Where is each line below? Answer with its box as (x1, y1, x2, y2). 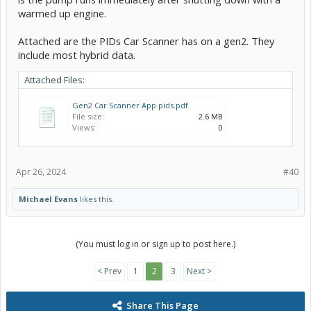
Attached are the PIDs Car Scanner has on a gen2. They (18, 33, 274, 48)
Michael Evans (19, 193, 78, 204)
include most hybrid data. (18, 47, 135, 62)
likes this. (78, 193, 114, 204)
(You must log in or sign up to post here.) (76, 237, 235, 250)
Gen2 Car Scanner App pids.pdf (72, 99, 188, 110)
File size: (72, 110, 104, 121)
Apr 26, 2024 (16, 165, 66, 178)
